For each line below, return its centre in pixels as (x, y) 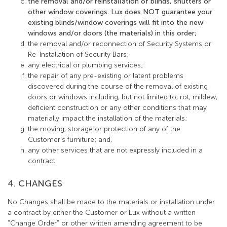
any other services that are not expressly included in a (115, 150)
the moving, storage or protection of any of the (104, 129)
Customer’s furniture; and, (70, 140)
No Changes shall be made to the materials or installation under (111, 202)
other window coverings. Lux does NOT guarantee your (120, 12)
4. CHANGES (35, 183)
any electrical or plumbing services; (85, 65)
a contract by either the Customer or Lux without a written (102, 213)
